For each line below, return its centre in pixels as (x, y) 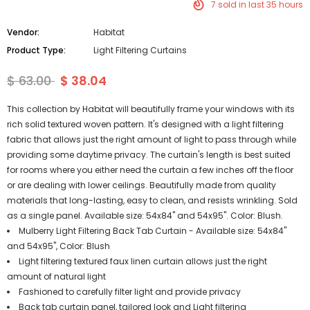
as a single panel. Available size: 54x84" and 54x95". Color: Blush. (145, 216)
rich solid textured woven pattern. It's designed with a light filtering (145, 124)
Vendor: (23, 32)
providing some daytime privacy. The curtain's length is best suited (149, 155)
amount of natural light (56, 276)
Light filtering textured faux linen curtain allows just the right (143, 261)
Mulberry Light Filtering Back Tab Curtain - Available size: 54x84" (153, 231)
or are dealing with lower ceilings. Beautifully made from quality (142, 185)
